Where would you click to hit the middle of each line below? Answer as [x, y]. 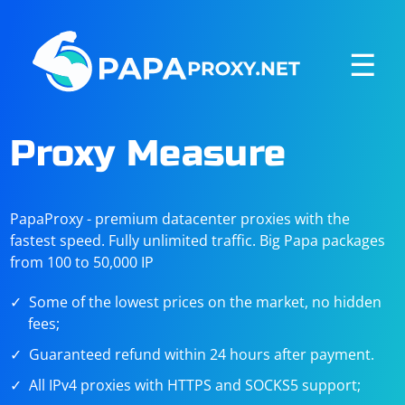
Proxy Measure [148, 154]
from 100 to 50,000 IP [82, 262]
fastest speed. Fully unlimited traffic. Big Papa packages [198, 240]
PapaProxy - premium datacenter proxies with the [180, 219]
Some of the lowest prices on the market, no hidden [206, 302]
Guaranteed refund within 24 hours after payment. [202, 354]
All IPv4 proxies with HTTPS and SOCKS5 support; [195, 385]
